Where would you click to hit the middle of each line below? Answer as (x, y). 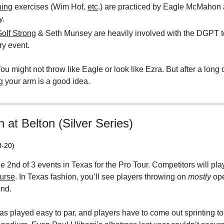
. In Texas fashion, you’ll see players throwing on (101, 177)
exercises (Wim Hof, (50, 7)
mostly (199, 177)
